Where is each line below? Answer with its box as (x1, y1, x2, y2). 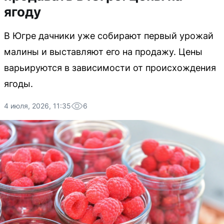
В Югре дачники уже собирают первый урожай (4, 30, 213, 41)
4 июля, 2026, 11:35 (4, 101, 71, 110)
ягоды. (4, 78, 33, 89)
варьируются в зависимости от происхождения (4, 62, 216, 73)
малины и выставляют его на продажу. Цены (4, 46, 202, 57)
